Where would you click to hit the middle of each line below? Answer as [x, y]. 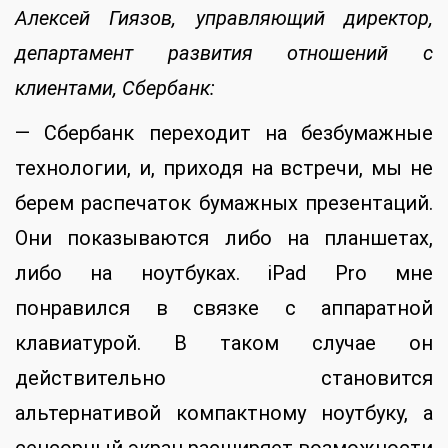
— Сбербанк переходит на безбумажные [224, 133]
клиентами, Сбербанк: [115, 88]
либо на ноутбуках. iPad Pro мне [224, 273]
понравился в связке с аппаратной [224, 308]
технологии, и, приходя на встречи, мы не [224, 168]
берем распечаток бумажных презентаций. [224, 203]
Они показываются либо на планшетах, [224, 238]
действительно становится [224, 378]
